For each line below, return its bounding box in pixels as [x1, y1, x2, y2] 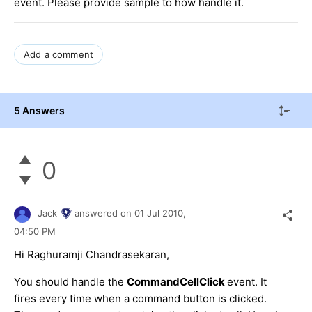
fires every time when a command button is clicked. [14, 291, 267, 305]
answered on [75, 208, 134, 219]
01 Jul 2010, [134, 208, 189, 219]
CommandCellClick [127, 274, 227, 288]
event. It [227, 274, 267, 288]
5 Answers [14, 104, 65, 116]
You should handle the [14, 274, 127, 288]
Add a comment [24, 48, 94, 60]
